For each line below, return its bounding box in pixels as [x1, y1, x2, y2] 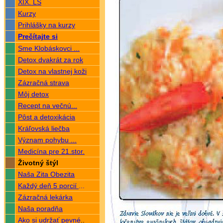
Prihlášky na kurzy [18, 21, 75, 29]
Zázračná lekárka [18, 193, 73, 201]
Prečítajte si [18, 32, 58, 40]
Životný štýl [16, 159, 58, 167]
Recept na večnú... [18, 102, 77, 110]
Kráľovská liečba [18, 124, 70, 132]
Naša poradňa [18, 205, 63, 213]
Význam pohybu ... [18, 136, 77, 144]
